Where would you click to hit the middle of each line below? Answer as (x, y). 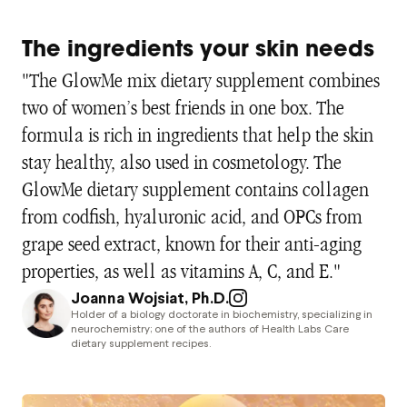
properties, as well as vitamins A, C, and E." (181, 272)
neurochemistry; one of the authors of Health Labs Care (210, 329)
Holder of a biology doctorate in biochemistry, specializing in (222, 314)
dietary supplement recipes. (141, 343)
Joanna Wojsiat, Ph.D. (150, 298)
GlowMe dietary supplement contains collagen (195, 190)
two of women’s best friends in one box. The (183, 108)
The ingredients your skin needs (198, 51)
